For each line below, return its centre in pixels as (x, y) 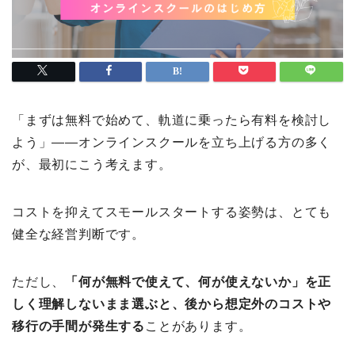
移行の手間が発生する (78, 326)
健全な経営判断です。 (78, 234)
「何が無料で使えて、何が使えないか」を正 (198, 281)
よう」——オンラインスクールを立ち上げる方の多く (172, 142)
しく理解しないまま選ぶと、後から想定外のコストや (172, 303)
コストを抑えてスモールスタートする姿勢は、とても (172, 212)
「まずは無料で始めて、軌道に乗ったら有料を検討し (172, 120)
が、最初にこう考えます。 (92, 164)
